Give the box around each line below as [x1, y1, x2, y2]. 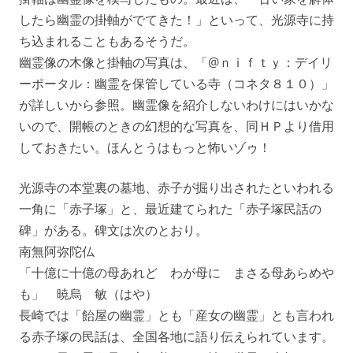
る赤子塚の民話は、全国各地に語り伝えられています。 [19, 327, 334, 345]
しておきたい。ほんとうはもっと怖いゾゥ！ [19, 138, 271, 156]
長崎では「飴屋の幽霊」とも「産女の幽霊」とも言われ [19, 306, 334, 324]
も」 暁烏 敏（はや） [19, 284, 158, 303]
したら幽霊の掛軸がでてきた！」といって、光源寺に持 [19, 10, 334, 28]
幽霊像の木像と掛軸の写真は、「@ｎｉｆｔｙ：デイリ [19, 53, 333, 71]
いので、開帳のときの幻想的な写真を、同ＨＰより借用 [19, 117, 334, 135]
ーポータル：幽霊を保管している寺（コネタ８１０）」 [19, 74, 334, 92]
